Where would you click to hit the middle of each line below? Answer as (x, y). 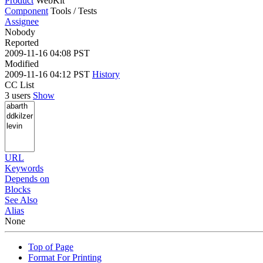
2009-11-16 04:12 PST (48, 74)
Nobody (20, 32)
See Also (21, 200)
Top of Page (51, 247)
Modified (22, 63)
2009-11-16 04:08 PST (47, 53)
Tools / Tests (74, 11)
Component (26, 11)
